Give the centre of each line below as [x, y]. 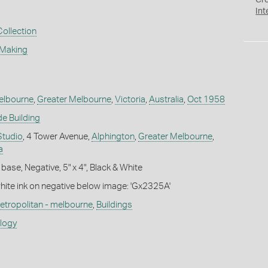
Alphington [113, 136]
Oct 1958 [206, 99]
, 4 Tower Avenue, [57, 136]
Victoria [130, 99]
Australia [166, 99]
